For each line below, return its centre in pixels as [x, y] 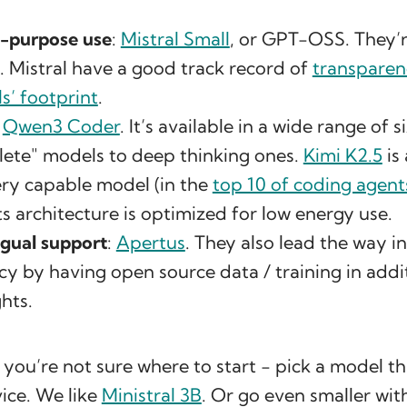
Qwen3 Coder [61, 126]
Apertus [150, 243]
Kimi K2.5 [342, 155]
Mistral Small [175, 39]
